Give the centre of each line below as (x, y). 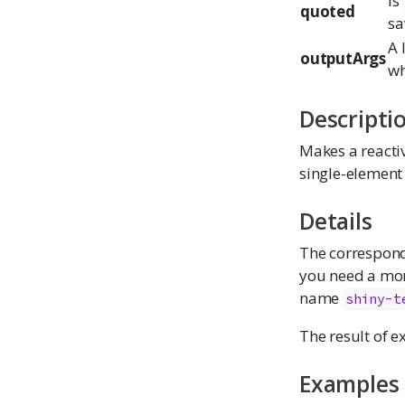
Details (336, 221)
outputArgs (343, 59)
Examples (349, 383)
